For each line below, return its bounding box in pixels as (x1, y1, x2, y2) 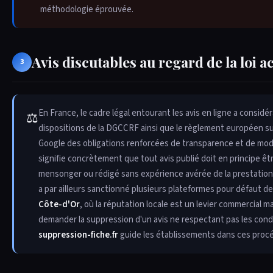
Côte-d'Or (38, 197, 80, 211)
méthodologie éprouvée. (40, 2, 133, 16)
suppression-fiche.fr (38, 228, 118, 241)
